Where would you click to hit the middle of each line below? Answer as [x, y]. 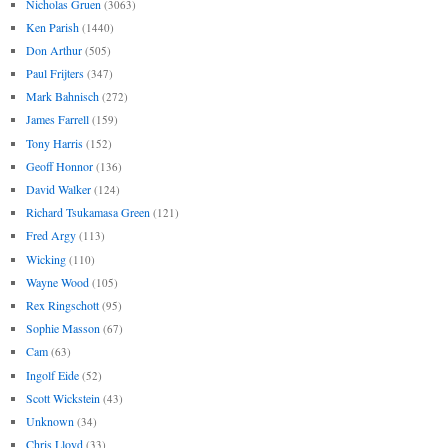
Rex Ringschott [62, 304]
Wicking [45, 258]
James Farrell [57, 119]
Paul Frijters [54, 73]
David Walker [58, 189]
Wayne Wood [57, 281]
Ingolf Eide [52, 374]
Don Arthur [53, 49]
